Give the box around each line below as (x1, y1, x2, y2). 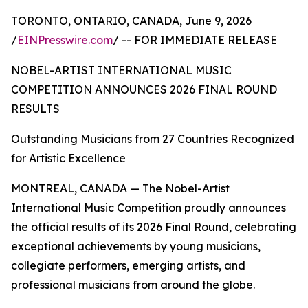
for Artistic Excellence (11, 151, 126, 166)
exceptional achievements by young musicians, (11, 239, 261, 254)
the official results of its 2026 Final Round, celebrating (11, 220, 296, 234)
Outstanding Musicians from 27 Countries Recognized (11, 132, 294, 146)
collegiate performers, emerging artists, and (11, 258, 245, 273)
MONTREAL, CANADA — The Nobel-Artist (11, 181, 230, 196)
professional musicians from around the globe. (11, 278, 255, 292)
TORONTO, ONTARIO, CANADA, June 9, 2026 (11, 14, 252, 28)
